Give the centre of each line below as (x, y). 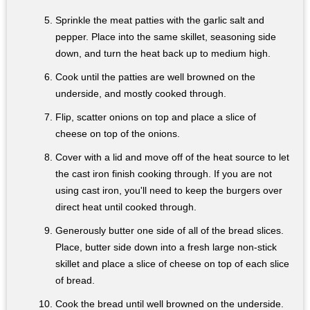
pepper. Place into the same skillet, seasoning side (166, 37)
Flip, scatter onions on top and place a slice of (156, 117)
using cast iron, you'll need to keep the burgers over (169, 191)
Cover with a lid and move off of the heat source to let (172, 157)
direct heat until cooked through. (126, 207)
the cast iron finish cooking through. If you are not (164, 174)
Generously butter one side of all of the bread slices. (170, 231)
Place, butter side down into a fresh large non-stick (166, 247)
